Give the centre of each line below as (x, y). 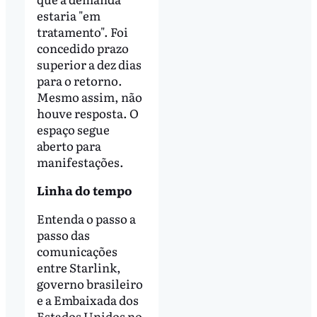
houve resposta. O (87, 113)
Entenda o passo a (86, 218)
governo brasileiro (90, 283)
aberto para (69, 146)
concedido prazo (82, 48)
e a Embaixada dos (87, 299)
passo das (63, 234)
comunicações (77, 250)
